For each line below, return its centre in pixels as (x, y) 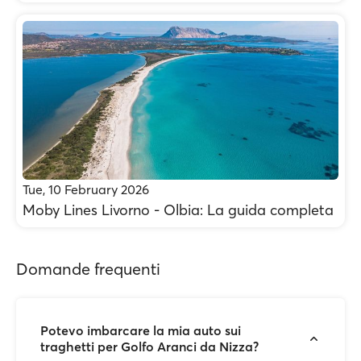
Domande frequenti (88, 269)
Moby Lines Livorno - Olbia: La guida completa (178, 210)
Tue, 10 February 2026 (86, 189)
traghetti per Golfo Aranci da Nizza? (149, 346)
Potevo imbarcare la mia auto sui (141, 330)
